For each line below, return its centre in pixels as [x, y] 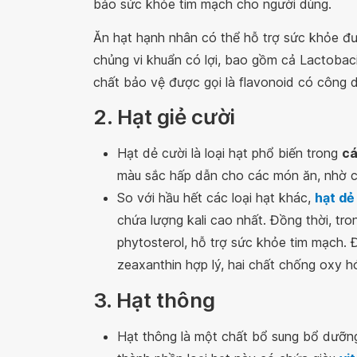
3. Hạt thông [154, 300]
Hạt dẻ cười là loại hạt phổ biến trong [229, 153]
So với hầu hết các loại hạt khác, [216, 198]
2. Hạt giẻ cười [164, 117]
